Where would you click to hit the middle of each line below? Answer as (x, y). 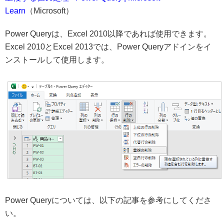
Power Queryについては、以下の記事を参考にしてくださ (108, 200)
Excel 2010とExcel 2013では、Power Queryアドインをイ (108, 47)
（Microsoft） (49, 11)
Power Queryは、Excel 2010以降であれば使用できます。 (108, 34)
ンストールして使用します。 (57, 60)
